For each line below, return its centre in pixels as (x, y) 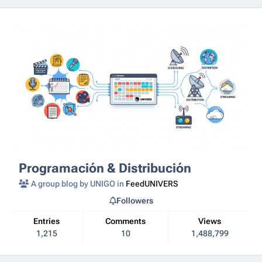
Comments (128, 221)
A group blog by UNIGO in (78, 183)
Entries (49, 221)
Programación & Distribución (105, 168)
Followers (135, 200)
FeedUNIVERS (152, 183)
